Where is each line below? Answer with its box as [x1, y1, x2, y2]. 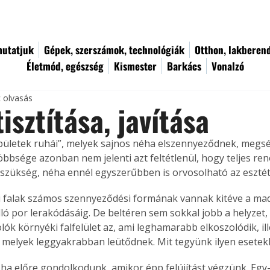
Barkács [167, 58, 201, 74]
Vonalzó [212, 58, 244, 74]
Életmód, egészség [27, 58, 104, 74]
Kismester [114, 58, 157, 74]
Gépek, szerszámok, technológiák [44, 42, 184, 57]
